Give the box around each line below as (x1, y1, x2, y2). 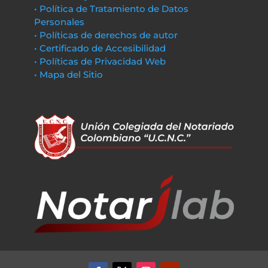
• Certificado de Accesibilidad (33, 42, 166, 54)
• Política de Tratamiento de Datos (33, 3, 188, 14)
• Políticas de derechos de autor (33, 29, 178, 41)
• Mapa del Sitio (33, 69, 105, 80)
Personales (33, 16, 84, 28)
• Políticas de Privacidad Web (33, 56, 166, 67)
